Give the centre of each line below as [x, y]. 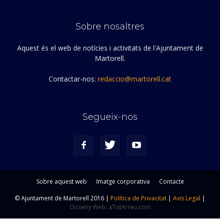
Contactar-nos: [73, 79]
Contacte [171, 182]
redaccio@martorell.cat [135, 79]
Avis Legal [187, 198]
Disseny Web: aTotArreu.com [110, 207]
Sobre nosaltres [110, 27]
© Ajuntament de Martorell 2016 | [63, 198]
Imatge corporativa [123, 182]
